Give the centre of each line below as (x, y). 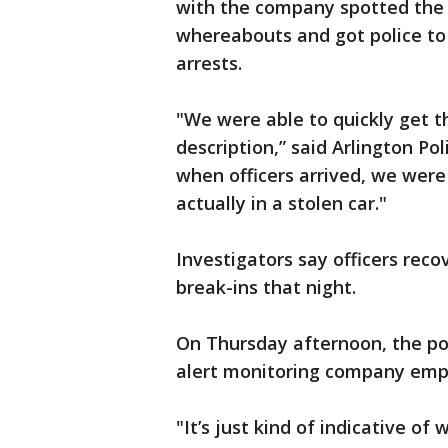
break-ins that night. (266, 287)
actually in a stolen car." (281, 203)
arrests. (209, 63)
